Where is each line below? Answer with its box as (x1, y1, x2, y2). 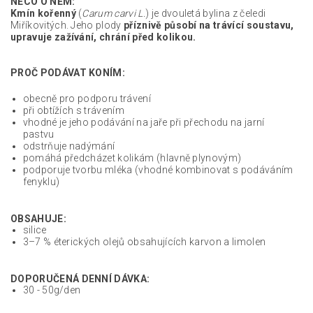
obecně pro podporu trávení (22, 92, 151, 104)
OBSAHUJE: (10, 212, 66, 224)
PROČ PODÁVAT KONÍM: (10, 66, 126, 78)
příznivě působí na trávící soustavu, (124, 19, 294, 31)
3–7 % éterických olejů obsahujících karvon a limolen (22, 235, 266, 247)
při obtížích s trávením (22, 104, 124, 116)
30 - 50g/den (22, 284, 81, 296)
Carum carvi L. (82, 7, 145, 19)
